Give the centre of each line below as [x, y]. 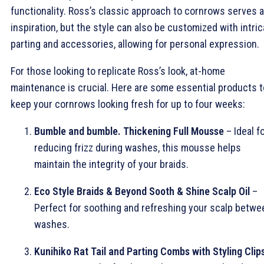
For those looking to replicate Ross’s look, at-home [118, 71]
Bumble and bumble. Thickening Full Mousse [129, 131]
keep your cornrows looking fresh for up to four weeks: [128, 104]
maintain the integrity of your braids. [111, 164]
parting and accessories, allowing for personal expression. [135, 44]
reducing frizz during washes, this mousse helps [138, 147]
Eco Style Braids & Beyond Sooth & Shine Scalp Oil [142, 191]
